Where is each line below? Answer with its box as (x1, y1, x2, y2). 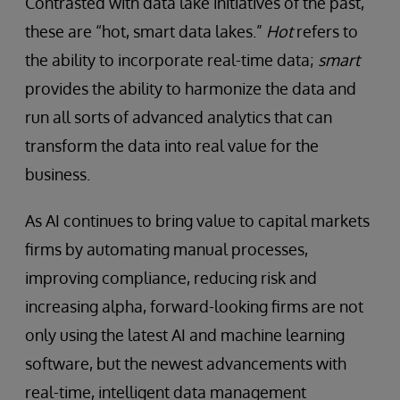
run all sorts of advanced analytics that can (25, 107, 332, 128)
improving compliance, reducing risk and (25, 268, 317, 288)
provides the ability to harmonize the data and (25, 79, 356, 99)
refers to (293, 21, 358, 42)
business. (25, 164, 90, 185)
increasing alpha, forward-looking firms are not (25, 296, 363, 317)
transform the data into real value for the (25, 136, 319, 156)
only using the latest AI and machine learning (25, 325, 345, 346)
